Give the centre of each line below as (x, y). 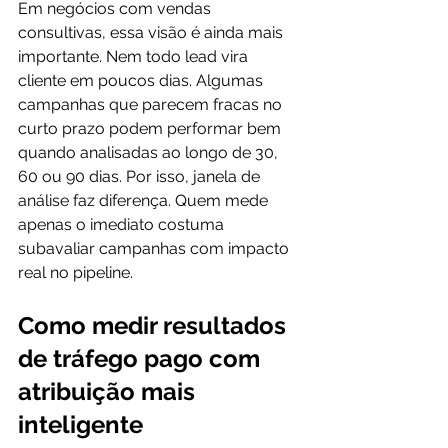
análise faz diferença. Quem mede (145, 200)
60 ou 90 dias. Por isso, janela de (141, 176)
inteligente (80, 424)
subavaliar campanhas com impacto (155, 248)
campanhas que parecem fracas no (152, 104)
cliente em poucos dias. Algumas (142, 80)
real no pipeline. (75, 272)
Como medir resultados (155, 325)
